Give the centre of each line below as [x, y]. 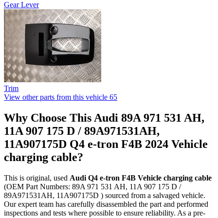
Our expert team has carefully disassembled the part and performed [106, 204]
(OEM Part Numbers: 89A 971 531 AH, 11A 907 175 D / [92, 187]
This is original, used [37, 178]
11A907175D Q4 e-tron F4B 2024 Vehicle [106, 144]
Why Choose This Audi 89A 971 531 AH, [104, 118]
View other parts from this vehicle [56, 97]
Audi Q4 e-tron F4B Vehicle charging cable [141, 178]
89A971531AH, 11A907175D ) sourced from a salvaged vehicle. [105, 196]
